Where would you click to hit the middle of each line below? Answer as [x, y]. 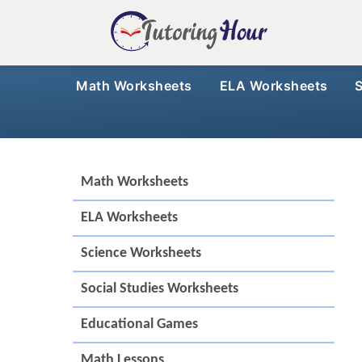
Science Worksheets [141, 253]
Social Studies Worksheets [160, 288]
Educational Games [139, 324]
